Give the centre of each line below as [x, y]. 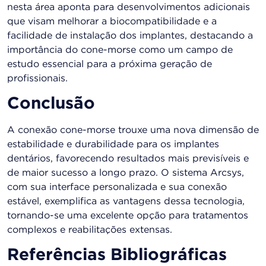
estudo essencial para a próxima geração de [110, 64]
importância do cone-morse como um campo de [120, 50]
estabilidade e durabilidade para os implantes [113, 145]
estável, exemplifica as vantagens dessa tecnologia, [126, 202]
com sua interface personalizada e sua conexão [117, 188]
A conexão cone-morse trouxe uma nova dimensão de [133, 131]
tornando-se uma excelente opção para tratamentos [128, 216]
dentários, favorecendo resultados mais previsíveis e [128, 159]
